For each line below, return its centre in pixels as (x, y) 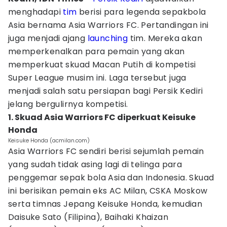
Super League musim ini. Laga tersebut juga (97, 78)
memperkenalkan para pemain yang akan (97, 51)
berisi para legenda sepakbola (141, 12)
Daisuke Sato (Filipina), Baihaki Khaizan (88, 217)
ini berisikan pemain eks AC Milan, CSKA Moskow (108, 191)
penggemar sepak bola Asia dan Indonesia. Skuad (111, 178)
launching (108, 38)
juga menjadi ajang (48, 38)
